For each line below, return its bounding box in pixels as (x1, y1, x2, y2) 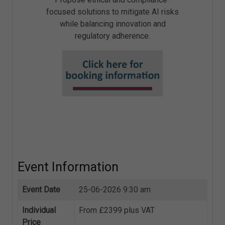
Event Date (22, 185, 60, 195)
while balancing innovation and (59, 19, 166, 29)
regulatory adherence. (75, 31, 150, 41)
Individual (22, 205, 56, 215)
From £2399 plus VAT (79, 205, 155, 215)
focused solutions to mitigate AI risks (46, 7, 179, 17)
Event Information (18, 160, 119, 175)
